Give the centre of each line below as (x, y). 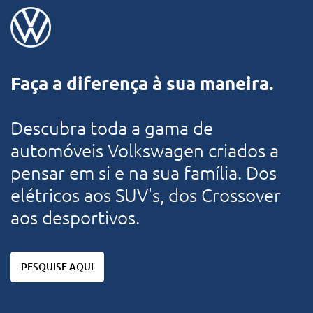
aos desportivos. (75, 217)
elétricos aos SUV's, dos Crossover (146, 195)
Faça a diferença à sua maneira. (142, 83)
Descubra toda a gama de (112, 128)
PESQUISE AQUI (57, 267)
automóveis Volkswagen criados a (145, 150)
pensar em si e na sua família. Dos (144, 173)
